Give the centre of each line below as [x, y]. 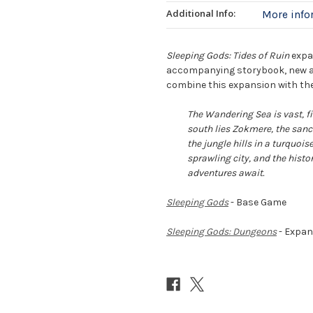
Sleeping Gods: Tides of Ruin [228, 55]
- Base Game [257, 202]
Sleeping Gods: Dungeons [221, 231]
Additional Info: [201, 13]
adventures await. [226, 173]
